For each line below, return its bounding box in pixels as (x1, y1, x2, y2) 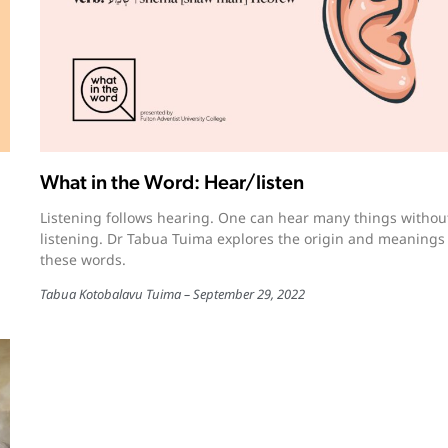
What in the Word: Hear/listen (39, 170, 304, 195)
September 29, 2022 (192, 285, 305, 304)
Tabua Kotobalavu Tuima (39, 285, 181, 304)
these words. (39, 250, 126, 270)
